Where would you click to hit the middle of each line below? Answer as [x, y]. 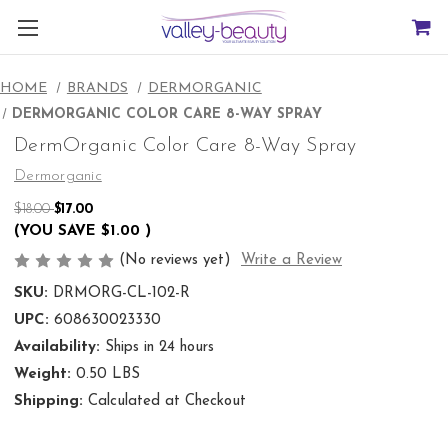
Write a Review [291, 261]
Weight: [42, 375]
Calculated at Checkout [166, 402]
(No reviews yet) [175, 260]
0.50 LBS [107, 375]
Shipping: [48, 402]
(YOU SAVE [55, 231]
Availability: [57, 348]
